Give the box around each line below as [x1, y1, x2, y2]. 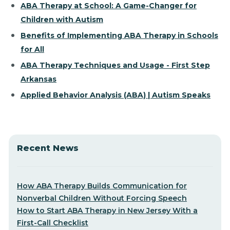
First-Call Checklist [17, 218, 88, 227]
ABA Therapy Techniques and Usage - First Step [21, 61, 210, 70]
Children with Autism [21, 15, 103, 24]
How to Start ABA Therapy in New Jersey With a [17, 205, 198, 215]
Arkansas [21, 74, 56, 84]
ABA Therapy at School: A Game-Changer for [21, 1, 197, 10]
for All [21, 45, 44, 54]
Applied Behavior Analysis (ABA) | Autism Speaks [21, 90, 210, 100]
